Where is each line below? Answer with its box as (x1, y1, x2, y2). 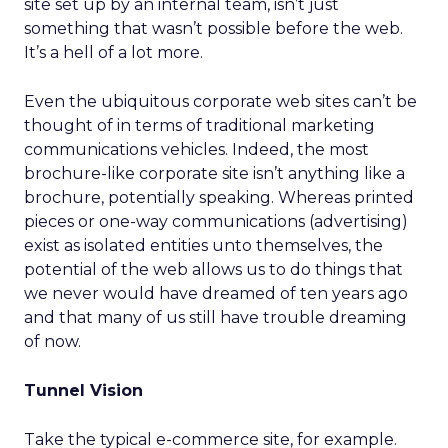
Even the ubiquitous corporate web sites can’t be (24, 92, 417, 111)
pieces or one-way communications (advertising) (24, 212, 408, 231)
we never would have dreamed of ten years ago (24, 284, 408, 303)
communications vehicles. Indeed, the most (24, 140, 369, 159)
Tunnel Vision (24, 381, 143, 400)
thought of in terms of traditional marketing (24, 116, 375, 135)
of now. (24, 332, 81, 351)
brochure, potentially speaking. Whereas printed (24, 188, 414, 207)
